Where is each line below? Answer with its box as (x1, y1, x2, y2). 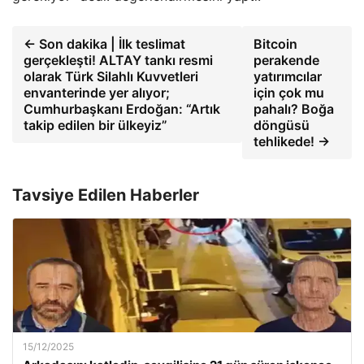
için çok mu (253, 84, 324, 101)
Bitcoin (253, 36, 297, 52)
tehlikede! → (253, 133, 330, 149)
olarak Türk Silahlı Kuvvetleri (24, 68, 198, 84)
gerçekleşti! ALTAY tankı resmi (24, 52, 213, 68)
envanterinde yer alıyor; (24, 84, 170, 101)
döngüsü (253, 117, 310, 133)
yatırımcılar (253, 68, 322, 84)
